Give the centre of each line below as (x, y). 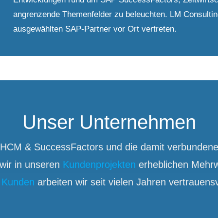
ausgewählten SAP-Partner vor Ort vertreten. (95, 29)
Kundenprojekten (99, 164)
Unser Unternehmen (109, 122)
